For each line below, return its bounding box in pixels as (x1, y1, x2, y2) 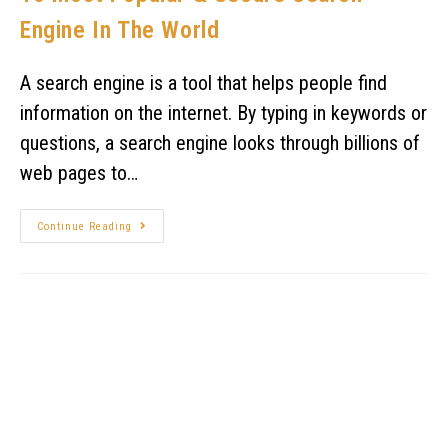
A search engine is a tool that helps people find (20, 70, 387, 95)
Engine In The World (20, 15, 220, 44)
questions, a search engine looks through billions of (20, 130, 420, 155)
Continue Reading (37, 219, 132, 233)
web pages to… (20, 160, 138, 185)
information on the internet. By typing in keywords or (20, 100, 427, 125)
